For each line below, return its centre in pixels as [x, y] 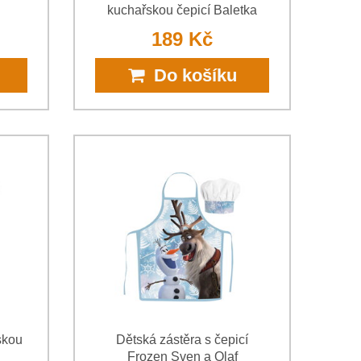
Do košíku [190, 75]
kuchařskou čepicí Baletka [182, 10]
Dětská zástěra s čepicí [182, 339]
